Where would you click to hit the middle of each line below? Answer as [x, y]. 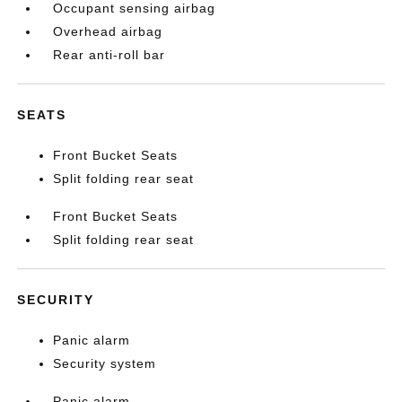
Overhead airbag [108, 31]
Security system [105, 363]
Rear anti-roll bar [109, 55]
